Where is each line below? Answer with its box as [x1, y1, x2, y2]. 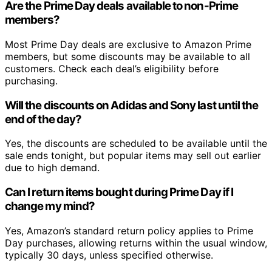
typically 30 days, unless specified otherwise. [5, 248, 213, 261]
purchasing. [5, 74, 58, 87]
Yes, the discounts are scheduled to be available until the [5, 137, 267, 150]
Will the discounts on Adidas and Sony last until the [5, 98, 259, 112]
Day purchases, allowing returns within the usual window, [5, 236, 267, 249]
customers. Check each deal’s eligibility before [5, 62, 219, 75]
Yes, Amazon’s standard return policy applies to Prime [5, 224, 253, 237]
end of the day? [5, 112, 81, 126]
